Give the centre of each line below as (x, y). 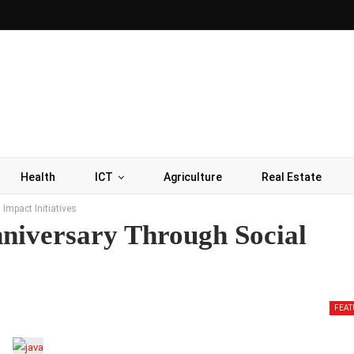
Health (38, 177)
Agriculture (193, 177)
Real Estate (292, 177)
